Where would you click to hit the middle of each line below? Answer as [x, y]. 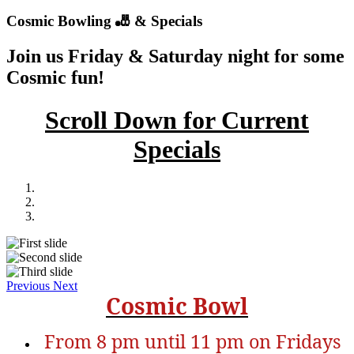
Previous [28, 286]
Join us [37, 56]
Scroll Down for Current [177, 120]
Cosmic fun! [55, 78]
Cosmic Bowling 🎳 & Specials [104, 21]
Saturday [186, 56]
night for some [284, 56]
